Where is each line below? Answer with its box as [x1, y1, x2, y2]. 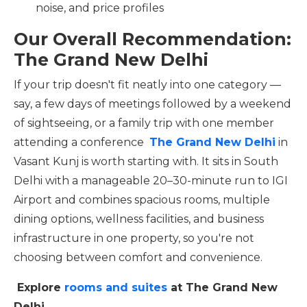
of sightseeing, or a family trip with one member [14, 116, 274, 130]
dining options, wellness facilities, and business [14, 212, 264, 225]
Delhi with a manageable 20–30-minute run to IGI [14, 174, 288, 187]
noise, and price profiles [36, 1, 164, 14]
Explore [14, 281, 64, 294]
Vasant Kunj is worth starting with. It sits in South [14, 155, 278, 168]
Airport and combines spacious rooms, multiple [14, 193, 270, 206]
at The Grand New [167, 281, 278, 294]
